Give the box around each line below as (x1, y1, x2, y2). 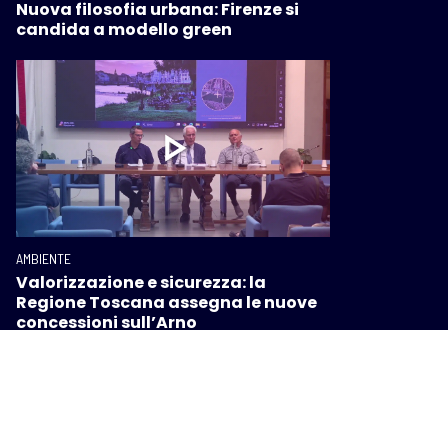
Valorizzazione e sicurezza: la (16, 270, 266, 294)
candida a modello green (16, 18, 232, 42)
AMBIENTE (16, 249, 71, 267)
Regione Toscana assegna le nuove (16, 290, 317, 314)
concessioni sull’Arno (16, 310, 197, 334)
